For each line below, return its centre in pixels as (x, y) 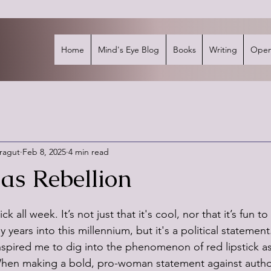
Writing (223, 50)
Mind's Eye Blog (129, 50)
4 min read (89, 152)
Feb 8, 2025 (44, 152)
